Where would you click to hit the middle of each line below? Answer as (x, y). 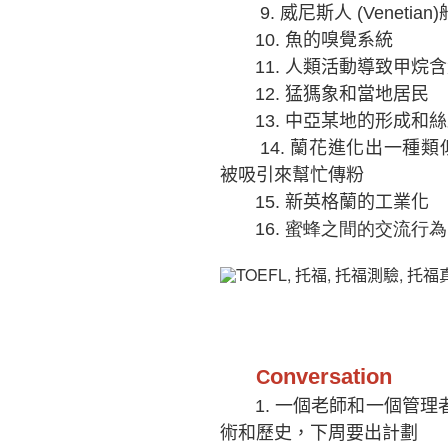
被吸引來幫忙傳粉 (292, 175)
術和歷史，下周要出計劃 (319, 433)
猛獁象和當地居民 (357, 94)
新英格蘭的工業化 (357, 202)
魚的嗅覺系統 (339, 40)
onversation (331, 377)
